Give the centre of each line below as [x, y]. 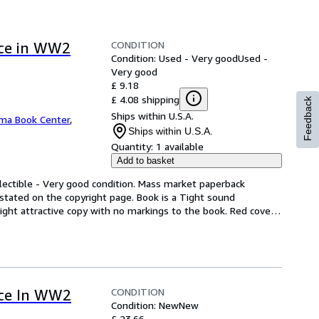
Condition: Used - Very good [174, 58]
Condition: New [145, 305]
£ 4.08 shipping [145, 99]
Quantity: [132, 146]
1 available [180, 146]
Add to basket [146, 161]
